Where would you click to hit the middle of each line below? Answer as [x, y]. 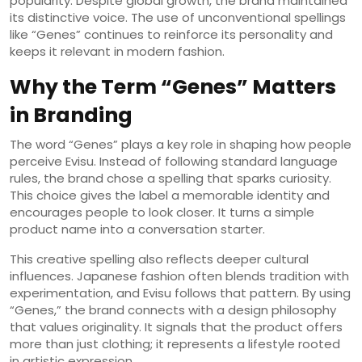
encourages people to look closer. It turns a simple [162, 212]
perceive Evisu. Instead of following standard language [174, 161]
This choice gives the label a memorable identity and [170, 195]
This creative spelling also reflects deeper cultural [159, 259]
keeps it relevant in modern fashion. [117, 51]
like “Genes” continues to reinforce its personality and [171, 34]
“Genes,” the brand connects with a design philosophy [173, 309]
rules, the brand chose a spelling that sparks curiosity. [170, 178]
